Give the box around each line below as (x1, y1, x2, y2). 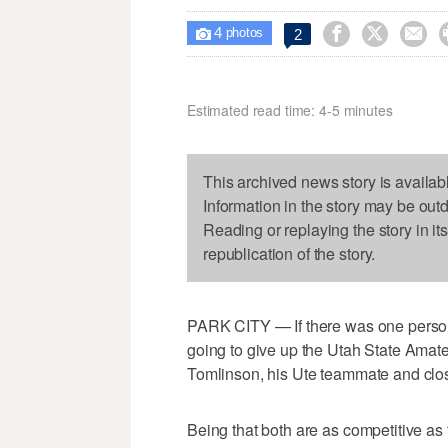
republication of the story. (203, 241, 376, 265)
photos (221, 25, 264, 40)
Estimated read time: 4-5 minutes (187, 99, 393, 120)
